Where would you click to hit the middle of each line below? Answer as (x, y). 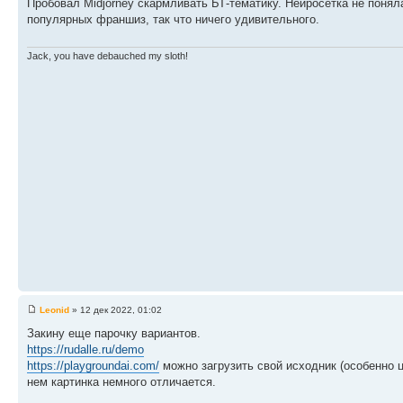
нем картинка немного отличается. (121, 382)
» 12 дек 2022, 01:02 (116, 310)
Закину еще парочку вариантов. (114, 333)
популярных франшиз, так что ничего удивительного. (173, 19)
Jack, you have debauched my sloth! (107, 55)
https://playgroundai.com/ (93, 366)
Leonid (54, 310)
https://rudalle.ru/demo (85, 349)
